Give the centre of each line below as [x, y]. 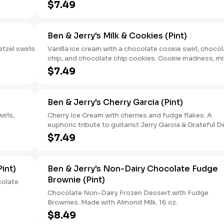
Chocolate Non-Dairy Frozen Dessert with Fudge [128, 193]
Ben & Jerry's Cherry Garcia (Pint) [115, 102]
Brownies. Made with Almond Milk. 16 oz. [112, 202]
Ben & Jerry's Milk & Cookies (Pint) [117, 36]
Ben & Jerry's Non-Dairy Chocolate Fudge [133, 169]
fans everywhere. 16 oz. [85, 134]
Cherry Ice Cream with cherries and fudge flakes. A [130, 115]
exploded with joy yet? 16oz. [94, 77]
